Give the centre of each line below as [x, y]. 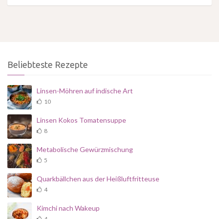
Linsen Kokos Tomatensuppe [81, 120]
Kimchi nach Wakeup [68, 208]
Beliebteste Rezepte [48, 65]
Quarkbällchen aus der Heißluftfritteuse [98, 179]
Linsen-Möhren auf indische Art [85, 91]
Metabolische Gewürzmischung [85, 150]
